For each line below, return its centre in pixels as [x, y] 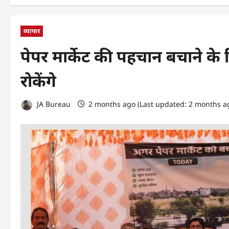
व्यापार [32, 31]
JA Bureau [53, 104]
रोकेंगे [38, 81]
